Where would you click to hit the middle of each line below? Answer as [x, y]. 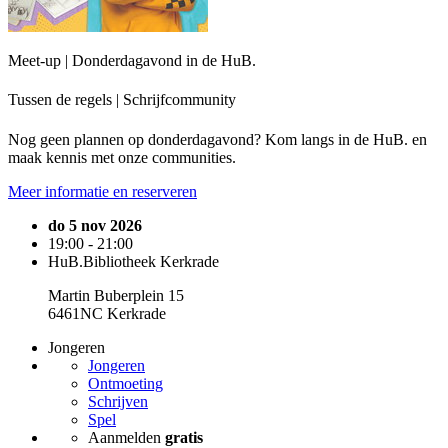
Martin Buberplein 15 [116, 295]
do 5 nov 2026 [95, 225]
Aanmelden [126, 437]
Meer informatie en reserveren [102, 191]
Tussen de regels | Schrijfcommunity [122, 100]
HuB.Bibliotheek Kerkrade [133, 261]
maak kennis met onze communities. [122, 157]
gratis [184, 437]
